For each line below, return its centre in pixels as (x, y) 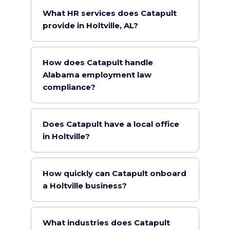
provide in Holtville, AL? (90, 25)
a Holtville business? (85, 186)
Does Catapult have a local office (111, 124)
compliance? (69, 87)
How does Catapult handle (98, 62)
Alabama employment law (97, 75)
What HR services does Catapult (110, 13)
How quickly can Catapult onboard (114, 173)
